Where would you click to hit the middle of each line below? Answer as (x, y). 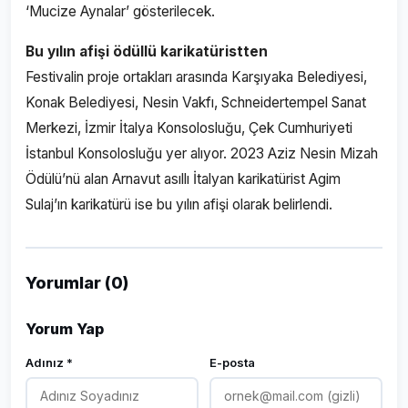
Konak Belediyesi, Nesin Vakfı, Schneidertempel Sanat (196, 102)
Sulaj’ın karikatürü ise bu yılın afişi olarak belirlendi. (181, 204)
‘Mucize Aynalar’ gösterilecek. (122, 11)
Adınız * (49, 362)
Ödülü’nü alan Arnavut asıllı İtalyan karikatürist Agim (183, 179)
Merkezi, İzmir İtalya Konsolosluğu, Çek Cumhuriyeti (189, 128)
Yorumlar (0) (77, 283)
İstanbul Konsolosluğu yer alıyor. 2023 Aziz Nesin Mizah (202, 153)
